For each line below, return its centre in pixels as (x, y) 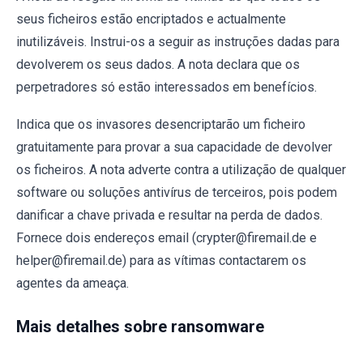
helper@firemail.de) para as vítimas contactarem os (161, 260)
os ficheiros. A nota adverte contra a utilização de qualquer (181, 169)
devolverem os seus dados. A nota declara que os (158, 64)
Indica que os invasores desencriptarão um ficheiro (161, 124)
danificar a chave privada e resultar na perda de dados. (169, 215)
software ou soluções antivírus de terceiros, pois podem (177, 192)
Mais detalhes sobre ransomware (140, 326)
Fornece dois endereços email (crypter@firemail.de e (167, 237)
